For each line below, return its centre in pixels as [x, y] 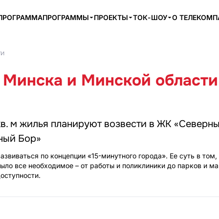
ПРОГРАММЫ [66, 17]
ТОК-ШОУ [150, 17]
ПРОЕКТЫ [111, 17]
